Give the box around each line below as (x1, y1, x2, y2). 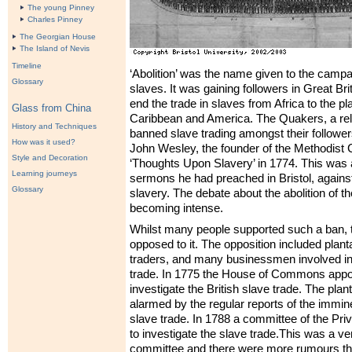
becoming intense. (130, 202, 223, 215)
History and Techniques (12, 121, 97, 130)
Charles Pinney (27, 15, 82, 24)
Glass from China (12, 102, 91, 115)
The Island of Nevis (20, 44, 90, 53)
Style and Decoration (12, 152, 88, 162)
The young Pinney (27, 3, 94, 13)
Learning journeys (12, 168, 77, 178)
